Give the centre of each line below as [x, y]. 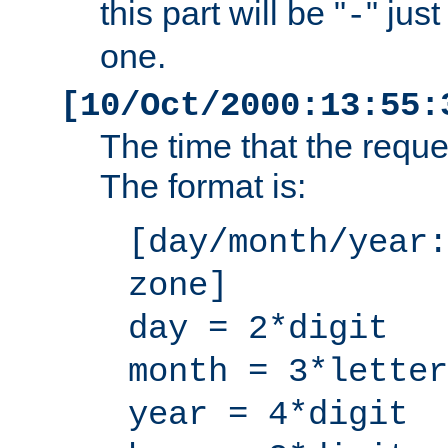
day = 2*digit [258, 329]
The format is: [203, 186]
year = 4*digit [268, 415]
